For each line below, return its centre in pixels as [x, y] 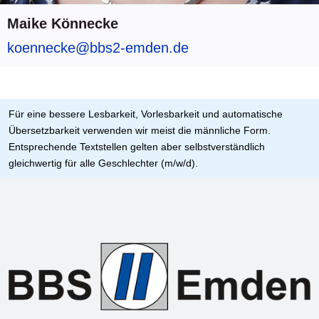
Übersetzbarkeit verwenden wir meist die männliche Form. [140, 130]
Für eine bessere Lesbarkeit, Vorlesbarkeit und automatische [146, 114]
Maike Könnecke [63, 23]
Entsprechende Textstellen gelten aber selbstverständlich [137, 146]
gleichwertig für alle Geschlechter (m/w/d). [103, 163]
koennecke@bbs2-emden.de [98, 47]
